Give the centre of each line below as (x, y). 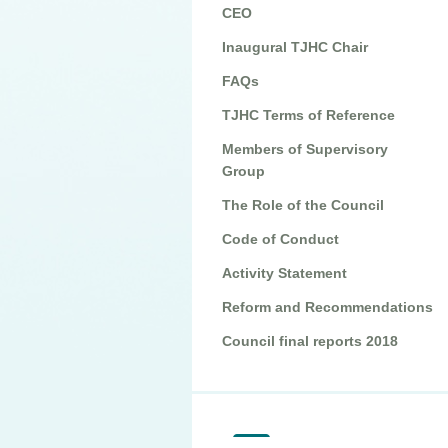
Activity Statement (284, 273)
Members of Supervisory (305, 149)
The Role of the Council (303, 205)
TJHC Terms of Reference (308, 115)
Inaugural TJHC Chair (295, 47)
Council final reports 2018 (310, 341)
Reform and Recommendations (327, 307)
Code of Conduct (280, 239)
